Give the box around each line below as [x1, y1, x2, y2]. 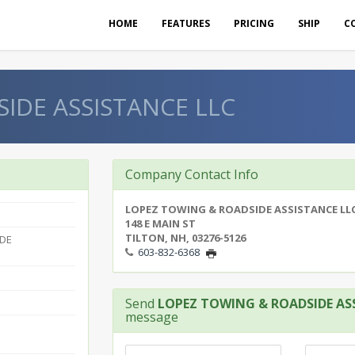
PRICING [234, 17, 274, 30]
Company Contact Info [124, 166, 258, 183]
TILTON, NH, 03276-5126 [124, 231, 246, 245]
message [124, 308, 178, 326]
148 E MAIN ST [124, 216, 196, 231]
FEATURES [162, 17, 210, 30]
